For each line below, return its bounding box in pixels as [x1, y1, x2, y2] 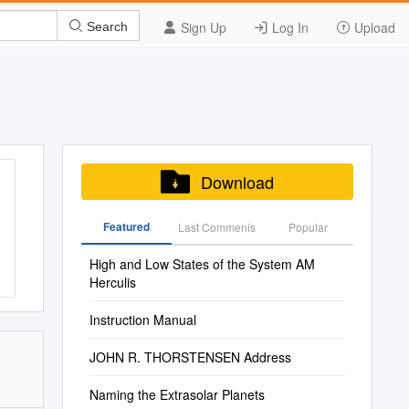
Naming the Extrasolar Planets [89, 385, 265, 404]
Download [200, 170, 274, 194]
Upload [351, 18, 395, 37]
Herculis [89, 273, 136, 291]
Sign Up [177, 18, 226, 37]
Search [83, 18, 128, 34]
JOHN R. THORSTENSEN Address [89, 348, 291, 366]
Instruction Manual [89, 310, 196, 329]
